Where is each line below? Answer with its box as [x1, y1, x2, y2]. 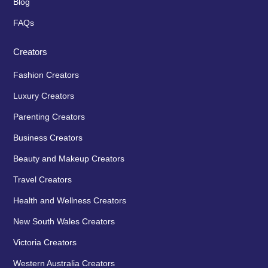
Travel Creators [13, 174, 72, 184]
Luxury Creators [13, 90, 75, 100]
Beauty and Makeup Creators [13, 153, 125, 163]
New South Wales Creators [13, 216, 115, 226]
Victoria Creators [13, 237, 77, 247]
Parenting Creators [13, 111, 86, 121]
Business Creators [13, 132, 83, 142]
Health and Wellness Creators [13, 195, 127, 205]
